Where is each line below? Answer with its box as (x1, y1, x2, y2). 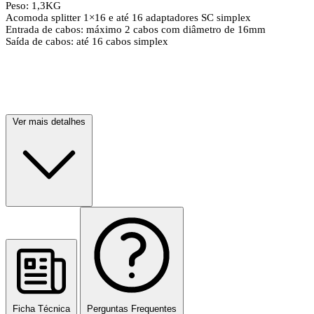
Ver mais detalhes (13, 116, 86, 127)
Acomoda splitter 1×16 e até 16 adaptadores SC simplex (6, 11, 251, 23)
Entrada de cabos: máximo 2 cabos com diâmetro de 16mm (6, 23, 266, 35)
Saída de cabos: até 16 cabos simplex (6, 35, 168, 47)
